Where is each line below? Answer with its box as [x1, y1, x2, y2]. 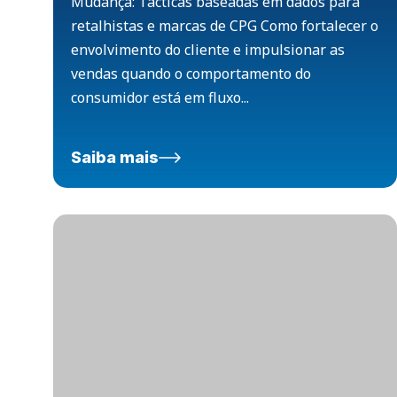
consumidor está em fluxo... [71, 88, 249, 108]
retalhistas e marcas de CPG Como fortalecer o [71, 16, 378, 36]
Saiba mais [71, 148, 159, 167]
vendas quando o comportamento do [71, 64, 311, 84]
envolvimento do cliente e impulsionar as [71, 40, 345, 60]
